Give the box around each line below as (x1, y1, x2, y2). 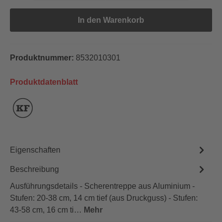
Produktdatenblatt (10, 78, 78, 86)
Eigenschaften (10, 145, 60, 154)
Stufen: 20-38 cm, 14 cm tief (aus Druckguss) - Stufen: (10, 194, 198, 202)
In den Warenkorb (78, 16, 144, 24)
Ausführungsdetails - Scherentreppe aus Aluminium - (10, 182, 195, 190)
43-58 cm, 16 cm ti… (10, 206, 84, 214)
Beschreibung (10, 165, 59, 173)
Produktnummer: (10, 54, 76, 62)
